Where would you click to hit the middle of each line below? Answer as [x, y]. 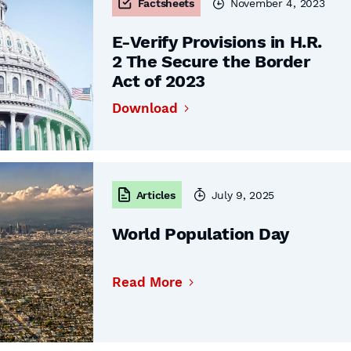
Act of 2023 [158, 81]
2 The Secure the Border [211, 62]
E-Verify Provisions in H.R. [217, 42]
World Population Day [200, 234]
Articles [156, 195]
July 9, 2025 [243, 195]
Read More [147, 282]
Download [145, 108]
